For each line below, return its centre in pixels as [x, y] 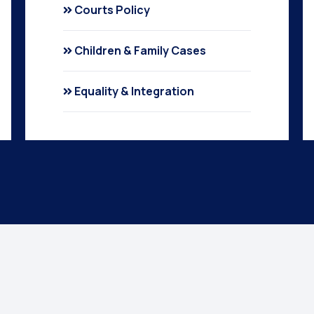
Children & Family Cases [140, 50]
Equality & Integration [134, 91]
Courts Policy [112, 10]
